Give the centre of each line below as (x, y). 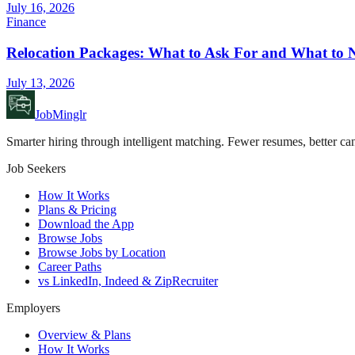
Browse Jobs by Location (102, 253)
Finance (26, 21)
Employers (33, 308)
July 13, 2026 (40, 83)
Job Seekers (36, 169)
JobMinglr (61, 115)
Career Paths (70, 267)
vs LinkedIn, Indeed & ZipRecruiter (128, 281)
